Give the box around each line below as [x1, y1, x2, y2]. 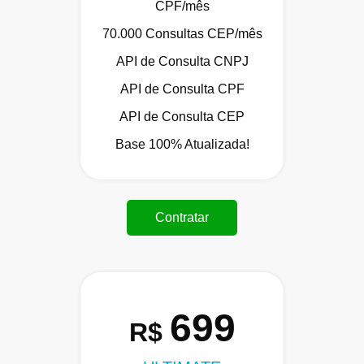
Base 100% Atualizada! [115, 136, 249, 151]
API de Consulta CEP [119, 109, 245, 123]
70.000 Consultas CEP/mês [102, 26, 262, 41]
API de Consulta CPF [119, 81, 245, 96]
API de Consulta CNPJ [115, 54, 249, 68]
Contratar [155, 210, 209, 224]
